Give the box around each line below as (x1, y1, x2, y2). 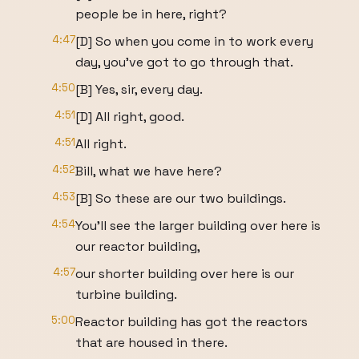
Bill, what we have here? (75, 163, 222, 179)
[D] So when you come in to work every (75, 33, 313, 50)
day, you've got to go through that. (75, 54, 293, 71)
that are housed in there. (75, 334, 228, 351)
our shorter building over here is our (75, 265, 294, 282)
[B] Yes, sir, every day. (75, 81, 203, 98)
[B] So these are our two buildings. (75, 190, 286, 207)
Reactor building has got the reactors (75, 313, 308, 330)
